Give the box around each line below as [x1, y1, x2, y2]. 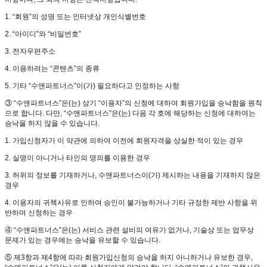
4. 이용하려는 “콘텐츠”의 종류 [5, 64, 100, 73]
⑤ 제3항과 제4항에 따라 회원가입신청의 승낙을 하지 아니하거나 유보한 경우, [5, 253, 253, 262]
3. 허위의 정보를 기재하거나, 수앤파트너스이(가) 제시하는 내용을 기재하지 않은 [5, 170, 260, 179]
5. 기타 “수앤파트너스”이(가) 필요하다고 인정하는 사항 [5, 81, 179, 90]
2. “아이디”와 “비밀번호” [5, 29, 81, 38]
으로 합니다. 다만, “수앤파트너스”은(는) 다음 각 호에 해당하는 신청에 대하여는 [5, 108, 256, 117]
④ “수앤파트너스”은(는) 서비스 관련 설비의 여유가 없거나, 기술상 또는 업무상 [5, 225, 254, 234]
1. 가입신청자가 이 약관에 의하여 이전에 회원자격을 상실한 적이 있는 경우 [5, 136, 243, 145]
